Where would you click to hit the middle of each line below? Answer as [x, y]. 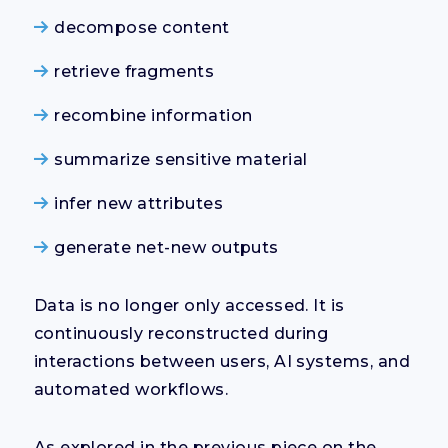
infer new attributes [138, 203]
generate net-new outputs [166, 247]
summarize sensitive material [181, 159]
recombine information [153, 115]
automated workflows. [131, 389]
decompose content [142, 27]
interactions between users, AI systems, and [222, 361]
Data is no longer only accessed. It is [189, 305]
